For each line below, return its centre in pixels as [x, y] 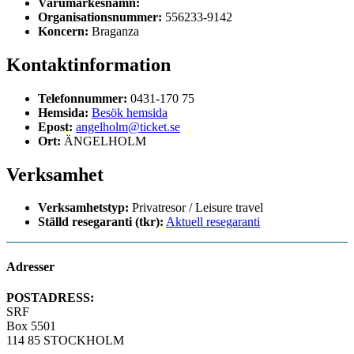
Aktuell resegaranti [213, 222]
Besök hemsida [130, 112]
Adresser [30, 266]
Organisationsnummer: [100, 17]
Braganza [115, 31]
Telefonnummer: [83, 98]
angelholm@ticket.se [128, 126]
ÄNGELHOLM [104, 141]
